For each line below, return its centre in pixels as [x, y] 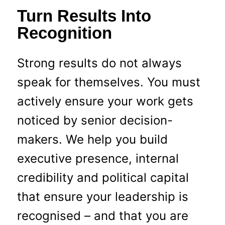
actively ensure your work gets [105, 101]
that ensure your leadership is [102, 197]
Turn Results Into [84, 16]
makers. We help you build [92, 140]
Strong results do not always [99, 63]
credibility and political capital [103, 178]
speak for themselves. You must [108, 82]
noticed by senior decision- [95, 121]
